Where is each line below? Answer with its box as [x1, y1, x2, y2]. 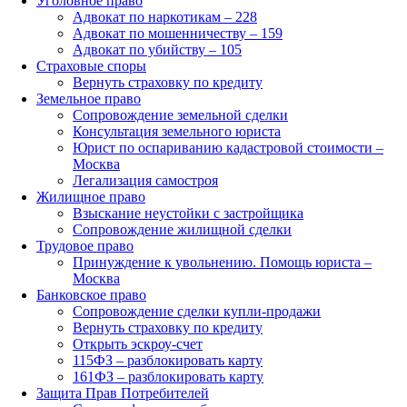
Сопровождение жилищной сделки [73, 221, 292, 237]
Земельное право [36, 90, 141, 106]
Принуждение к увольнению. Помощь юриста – [73, 253, 372, 270]
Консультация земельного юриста [73, 123, 281, 139]
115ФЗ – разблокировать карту [73, 352, 263, 368]
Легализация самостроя [73, 172, 218, 188]
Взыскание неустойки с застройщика [73, 204, 303, 221]
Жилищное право [36, 188, 145, 204]
